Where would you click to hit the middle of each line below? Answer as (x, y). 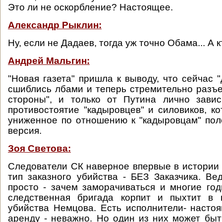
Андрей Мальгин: (49, 61)
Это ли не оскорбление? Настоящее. (90, 7)
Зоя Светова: (39, 148)
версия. (25, 131)
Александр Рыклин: (55, 25)
